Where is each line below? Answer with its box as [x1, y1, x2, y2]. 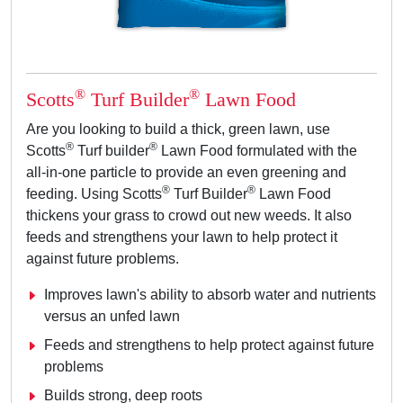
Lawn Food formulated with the [157, 143, 357, 159]
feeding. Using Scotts [26, 186, 162, 202]
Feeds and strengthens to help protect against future [44, 337, 374, 354]
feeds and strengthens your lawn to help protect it [26, 229, 337, 246]
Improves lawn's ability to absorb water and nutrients [44, 287, 376, 303]
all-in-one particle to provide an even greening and [26, 165, 346, 181]
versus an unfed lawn [44, 309, 180, 325]
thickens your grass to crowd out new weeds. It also [26, 208, 352, 224]
